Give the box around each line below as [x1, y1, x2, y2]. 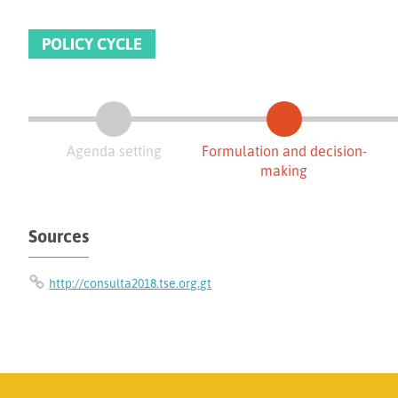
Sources [28, 224, 90, 247]
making [260, 161, 308, 179]
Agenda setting [66, 141, 162, 160]
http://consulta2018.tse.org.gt [49, 275, 212, 291]
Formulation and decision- [201, 141, 367, 160]
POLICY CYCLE [42, 33, 143, 53]
